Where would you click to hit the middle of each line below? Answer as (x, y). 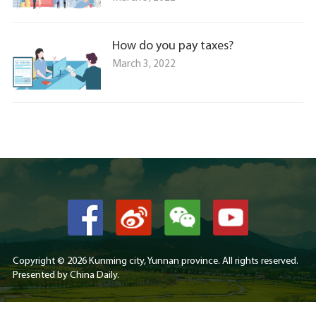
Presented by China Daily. (66, 275)
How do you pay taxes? (172, 46)
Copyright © (39, 261)
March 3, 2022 (144, 64)
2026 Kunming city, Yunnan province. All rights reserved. (182, 261)
